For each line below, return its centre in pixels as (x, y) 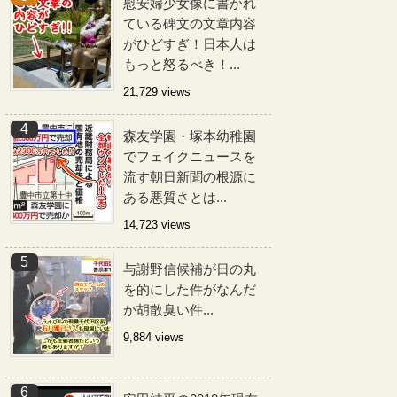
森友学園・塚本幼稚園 (190, 136)
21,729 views (157, 92)
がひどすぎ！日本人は (190, 44)
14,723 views (157, 225)
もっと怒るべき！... (182, 64)
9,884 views (154, 337)
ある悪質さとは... (175, 197)
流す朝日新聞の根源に (190, 177)
